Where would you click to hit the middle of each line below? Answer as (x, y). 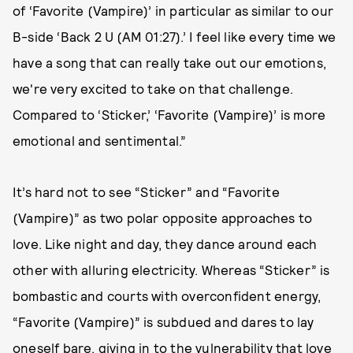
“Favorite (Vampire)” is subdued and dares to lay (163, 321)
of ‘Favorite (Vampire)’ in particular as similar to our (173, 10)
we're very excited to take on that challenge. (153, 88)
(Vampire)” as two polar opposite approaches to (163, 217)
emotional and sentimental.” (100, 140)
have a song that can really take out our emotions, (170, 62)
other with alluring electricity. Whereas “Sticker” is (171, 269)
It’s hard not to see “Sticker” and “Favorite (146, 191)
